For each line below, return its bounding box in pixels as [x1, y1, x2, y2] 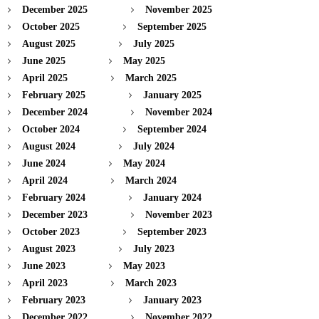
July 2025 [133, 38, 174, 49]
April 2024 [22, 174, 68, 186]
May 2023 [123, 260, 165, 271]
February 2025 [22, 89, 85, 100]
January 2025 [143, 89, 202, 100]
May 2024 [123, 157, 165, 169]
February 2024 [22, 192, 85, 203]
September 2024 [137, 123, 206, 135]
